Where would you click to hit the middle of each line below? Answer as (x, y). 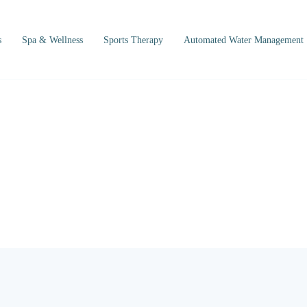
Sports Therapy (133, 40)
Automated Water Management (244, 40)
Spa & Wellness (52, 40)
